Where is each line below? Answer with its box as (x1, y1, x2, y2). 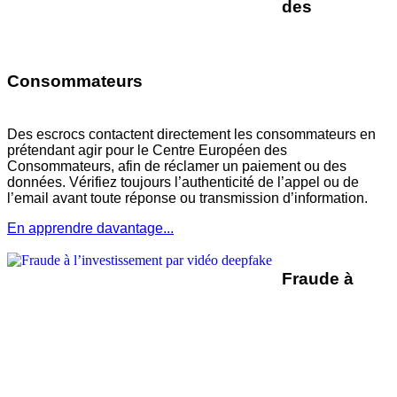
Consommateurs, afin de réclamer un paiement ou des (7, 159, 346, 175)
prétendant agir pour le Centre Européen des (7, 143, 287, 159)
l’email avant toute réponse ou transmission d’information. (7, 191, 368, 206)
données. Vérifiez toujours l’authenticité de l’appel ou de (7, 175, 359, 191)
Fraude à (282, 269, 354, 289)
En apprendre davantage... (7, 221, 174, 237)
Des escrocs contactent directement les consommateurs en (7, 127, 376, 143)
